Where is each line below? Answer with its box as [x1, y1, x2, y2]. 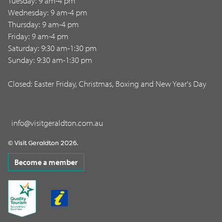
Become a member [14, 157, 78, 167]
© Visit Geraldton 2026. [8, 138, 78, 147]
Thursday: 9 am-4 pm [8, 18, 79, 29]
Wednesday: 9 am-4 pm [8, 6, 87, 17]
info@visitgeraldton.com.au [11, 117, 103, 128]
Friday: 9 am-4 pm [8, 30, 68, 41]
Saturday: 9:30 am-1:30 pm [8, 42, 97, 53]
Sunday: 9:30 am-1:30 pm [8, 54, 92, 65]
